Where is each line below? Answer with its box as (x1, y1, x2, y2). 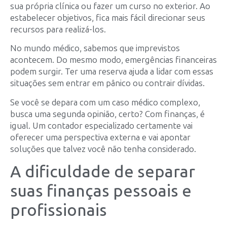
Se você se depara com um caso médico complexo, (10, 97, 200, 107)
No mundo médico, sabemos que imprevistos (10, 43, 180, 54)
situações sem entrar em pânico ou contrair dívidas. (10, 78, 205, 89)
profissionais (10, 200, 107, 220)
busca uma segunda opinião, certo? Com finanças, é (10, 108, 205, 119)
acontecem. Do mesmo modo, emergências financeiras (10, 55, 217, 65)
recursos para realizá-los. (10, 24, 106, 34)
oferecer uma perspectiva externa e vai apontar (10, 132, 191, 142)
